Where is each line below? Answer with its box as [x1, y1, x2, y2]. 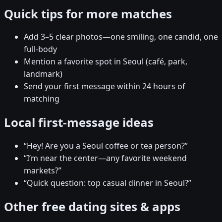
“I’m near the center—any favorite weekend [24, 153, 187, 164]
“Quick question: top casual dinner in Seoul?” [24, 177, 191, 189]
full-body [24, 44, 57, 55]
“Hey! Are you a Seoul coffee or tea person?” [24, 140, 188, 152]
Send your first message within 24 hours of [24, 81, 185, 92]
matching [24, 93, 59, 105]
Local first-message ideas [4, 114, 154, 131]
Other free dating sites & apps [4, 198, 180, 215]
